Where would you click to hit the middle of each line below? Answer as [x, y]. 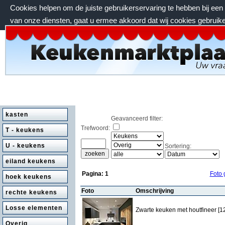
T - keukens [25, 130]
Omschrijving [155, 191]
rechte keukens [31, 192]
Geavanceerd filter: [137, 119]
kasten [17, 115]
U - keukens [25, 146]
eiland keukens [31, 161]
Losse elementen [34, 208]
